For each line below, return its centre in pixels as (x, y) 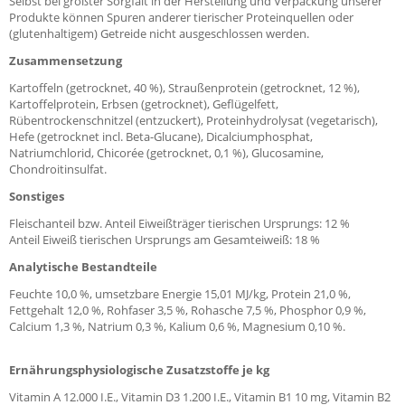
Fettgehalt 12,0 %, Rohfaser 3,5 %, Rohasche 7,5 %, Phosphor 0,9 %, (188, 310)
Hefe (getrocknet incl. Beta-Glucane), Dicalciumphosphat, (161, 137)
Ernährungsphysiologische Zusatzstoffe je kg (139, 370)
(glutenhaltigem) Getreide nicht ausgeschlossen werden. (159, 33)
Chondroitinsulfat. (58, 169)
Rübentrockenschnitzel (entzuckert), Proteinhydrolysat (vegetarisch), (193, 120)
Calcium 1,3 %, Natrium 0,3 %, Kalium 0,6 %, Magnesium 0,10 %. (177, 326)
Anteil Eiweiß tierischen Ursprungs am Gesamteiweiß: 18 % (165, 240)
